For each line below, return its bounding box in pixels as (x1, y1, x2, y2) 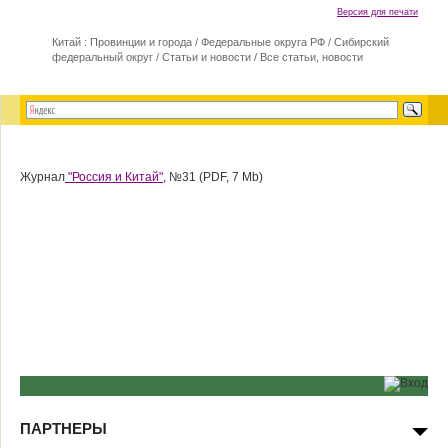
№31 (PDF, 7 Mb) (166, 170, 263, 184)
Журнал (20, 170, 65, 184)
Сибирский (334, 36, 389, 48)
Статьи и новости (162, 51, 251, 63)
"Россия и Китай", (65, 170, 166, 184)
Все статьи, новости (260, 51, 363, 63)
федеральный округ (52, 51, 153, 63)
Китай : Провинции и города (52, 36, 192, 48)
